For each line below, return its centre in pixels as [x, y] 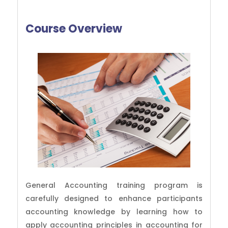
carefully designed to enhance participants [114, 199]
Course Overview [74, 29]
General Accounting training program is [114, 186]
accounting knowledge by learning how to [114, 212]
